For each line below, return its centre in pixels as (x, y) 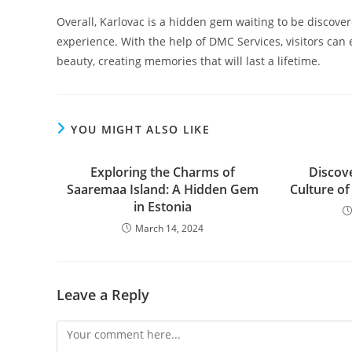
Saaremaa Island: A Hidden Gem (162, 189)
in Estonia (162, 207)
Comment (81, 330)
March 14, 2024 (169, 228)
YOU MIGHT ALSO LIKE (141, 129)
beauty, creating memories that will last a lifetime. (189, 61)
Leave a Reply (103, 295)
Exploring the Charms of (162, 172)
